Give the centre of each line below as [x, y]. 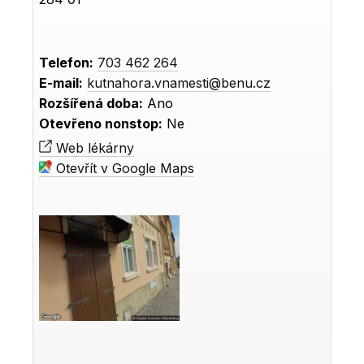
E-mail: [61, 83]
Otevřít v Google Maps [123, 169]
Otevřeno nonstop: [101, 124]
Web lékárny [93, 148]
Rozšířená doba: [91, 104]
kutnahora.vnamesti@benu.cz [179, 83]
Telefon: [67, 63]
